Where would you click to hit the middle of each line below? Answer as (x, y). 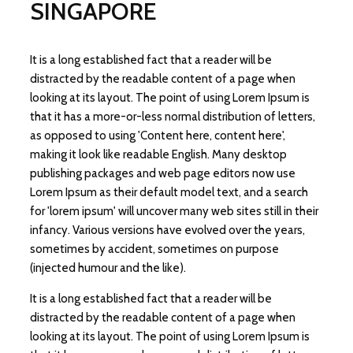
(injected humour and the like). (108, 268)
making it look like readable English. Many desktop (158, 154)
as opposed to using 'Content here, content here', (158, 135)
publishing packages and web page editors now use (163, 173)
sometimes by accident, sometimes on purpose (154, 249)
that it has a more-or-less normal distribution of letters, (173, 116)
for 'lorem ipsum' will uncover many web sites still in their (174, 211)
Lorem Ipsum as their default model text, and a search (169, 192)
